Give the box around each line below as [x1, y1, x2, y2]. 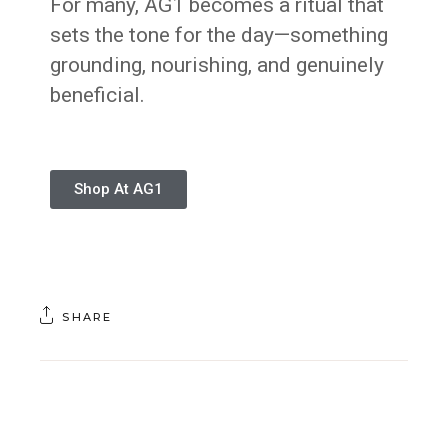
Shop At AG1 [74, 180, 164, 199]
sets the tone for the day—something [50, 23, 389, 48]
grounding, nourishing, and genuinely [50, 53, 385, 78]
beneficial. [50, 83, 146, 108]
